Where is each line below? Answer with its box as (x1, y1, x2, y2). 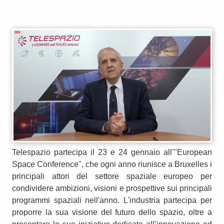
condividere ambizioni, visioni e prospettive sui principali (12, 183, 212, 192)
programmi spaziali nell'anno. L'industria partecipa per (12, 195, 212, 204)
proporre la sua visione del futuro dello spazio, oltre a (12, 207, 212, 216)
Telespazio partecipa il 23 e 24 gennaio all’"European (12, 147, 212, 156)
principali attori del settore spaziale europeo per (12, 171, 212, 180)
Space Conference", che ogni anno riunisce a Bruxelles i (12, 159, 212, 168)
